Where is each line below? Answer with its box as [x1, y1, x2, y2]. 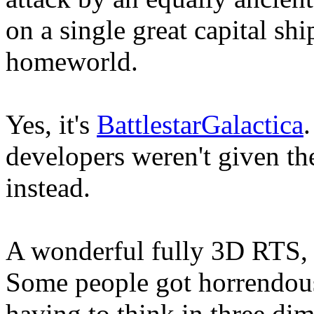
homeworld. [6, 46, 138, 77]
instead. [6, 172, 90, 203]
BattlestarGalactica [97, 109, 303, 140]
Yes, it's [6, 109, 97, 140]
